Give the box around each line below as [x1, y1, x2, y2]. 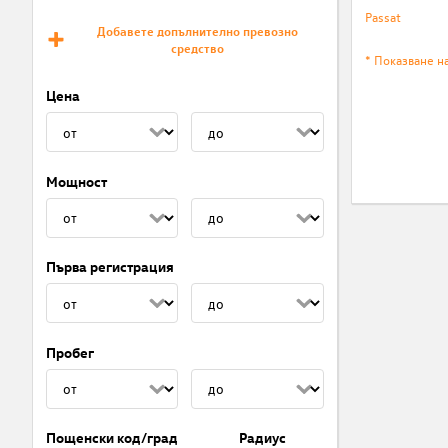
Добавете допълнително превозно [96, 22, 298, 40]
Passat [364, 7, 401, 25]
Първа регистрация [45, 257, 174, 277]
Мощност [45, 171, 107, 191]
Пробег [45, 342, 94, 362]
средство [170, 39, 224, 57]
